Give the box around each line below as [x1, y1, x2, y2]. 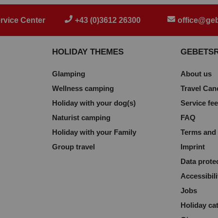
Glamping [52, 70, 85, 78]
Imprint [181, 143, 205, 151]
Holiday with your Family [52, 128, 136, 136]
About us [181, 70, 212, 78]
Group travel [52, 143, 95, 151]
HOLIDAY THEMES [52, 47, 124, 56]
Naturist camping [52, 113, 110, 122]
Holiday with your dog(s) [52, 99, 136, 107]
